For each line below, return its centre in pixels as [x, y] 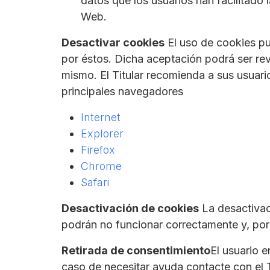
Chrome [101, 166]
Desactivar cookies [113, 43]
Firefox [98, 150]
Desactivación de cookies [130, 209]
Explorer [102, 134]
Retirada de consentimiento [136, 251]
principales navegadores [122, 92]
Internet [101, 118]
